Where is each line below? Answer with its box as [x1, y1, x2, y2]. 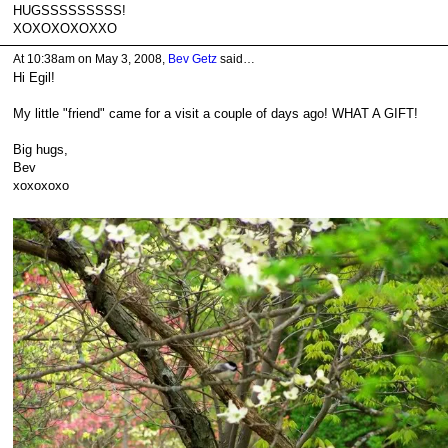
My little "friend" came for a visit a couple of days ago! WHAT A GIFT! [12, 105, 418, 121]
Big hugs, [12, 141, 68, 157]
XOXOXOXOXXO [12, 21, 117, 37]
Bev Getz [167, 52, 217, 67]
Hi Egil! [12, 69, 55, 85]
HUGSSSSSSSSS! [12, 3, 126, 19]
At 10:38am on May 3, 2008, [12, 52, 168, 67]
